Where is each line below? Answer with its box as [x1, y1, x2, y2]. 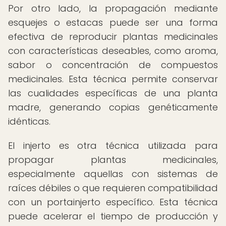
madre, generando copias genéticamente [8, 101, 218, 114]
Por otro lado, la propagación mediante [8, 2, 218, 15]
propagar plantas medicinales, [8, 153, 218, 166]
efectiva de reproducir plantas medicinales [8, 30, 218, 43]
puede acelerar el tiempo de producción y [8, 210, 218, 222]
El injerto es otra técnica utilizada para [8, 139, 218, 152]
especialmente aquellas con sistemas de [8, 167, 218, 180]
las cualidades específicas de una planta [8, 87, 218, 99]
